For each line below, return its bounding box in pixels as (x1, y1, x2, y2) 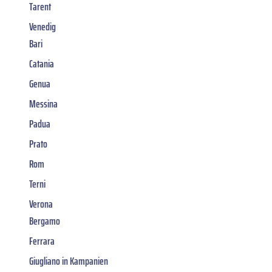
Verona (29, 195, 53, 212)
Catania (29, 55, 54, 72)
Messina (29, 95, 58, 112)
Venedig (29, 18, 56, 35)
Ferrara (29, 232, 55, 250)
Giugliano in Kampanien (29, 252, 108, 270)
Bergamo (29, 212, 60, 229)
